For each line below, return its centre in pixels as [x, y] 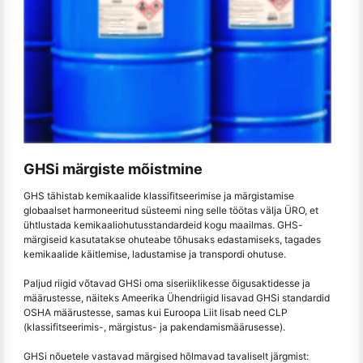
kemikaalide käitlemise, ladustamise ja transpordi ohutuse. [155, 254]
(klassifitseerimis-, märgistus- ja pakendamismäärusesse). [154, 327]
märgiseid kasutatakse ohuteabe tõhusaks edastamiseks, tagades [172, 239]
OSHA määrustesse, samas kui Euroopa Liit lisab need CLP [156, 312]
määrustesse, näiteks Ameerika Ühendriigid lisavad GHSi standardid [177, 297]
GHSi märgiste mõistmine [113, 169]
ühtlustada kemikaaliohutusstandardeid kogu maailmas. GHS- [163, 224]
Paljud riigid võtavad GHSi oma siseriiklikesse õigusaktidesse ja [167, 283]
